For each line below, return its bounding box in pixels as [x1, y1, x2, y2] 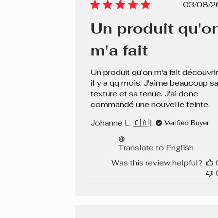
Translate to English [118, 143, 194, 153]
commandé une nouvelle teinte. [90, 99, 210, 110]
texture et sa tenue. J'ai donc [90, 89, 198, 99]
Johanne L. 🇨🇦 [90, 118, 148, 128]
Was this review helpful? [111, 158, 203, 168]
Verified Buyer [164, 119, 209, 127]
